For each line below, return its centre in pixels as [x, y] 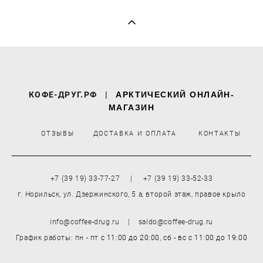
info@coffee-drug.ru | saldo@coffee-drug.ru [131, 221]
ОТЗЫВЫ [58, 133]
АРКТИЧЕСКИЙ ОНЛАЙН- [175, 94]
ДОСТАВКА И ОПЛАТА [135, 133]
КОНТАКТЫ [220, 133]
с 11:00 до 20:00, [132, 237]
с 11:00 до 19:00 [218, 237]
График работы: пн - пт [58, 237]
